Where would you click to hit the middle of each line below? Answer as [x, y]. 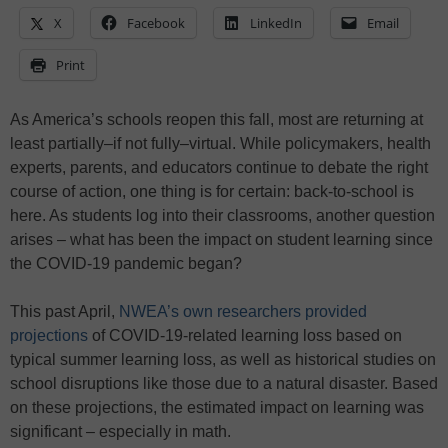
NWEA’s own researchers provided [243, 312]
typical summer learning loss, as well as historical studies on [223, 360]
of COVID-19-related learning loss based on [245, 336]
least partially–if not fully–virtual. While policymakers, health [220, 144]
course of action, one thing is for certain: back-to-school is [212, 192]
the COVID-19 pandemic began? [126, 264]
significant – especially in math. [120, 432]
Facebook [156, 23]
